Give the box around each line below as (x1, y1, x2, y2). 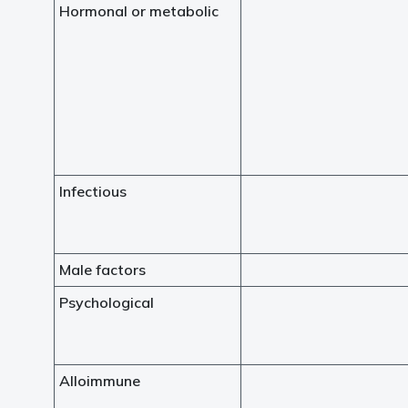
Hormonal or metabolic (59, 2, 219, 20)
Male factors (59, 260, 146, 279)
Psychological (59, 293, 154, 311)
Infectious (59, 182, 127, 200)
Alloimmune (59, 372, 140, 390)
